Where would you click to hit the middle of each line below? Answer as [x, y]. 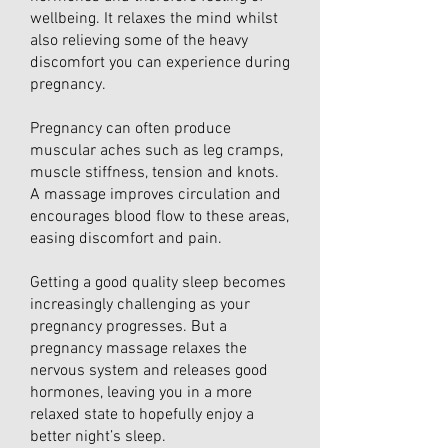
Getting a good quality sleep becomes [158, 283]
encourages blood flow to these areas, [159, 217]
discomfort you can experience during [160, 63]
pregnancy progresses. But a [128, 327]
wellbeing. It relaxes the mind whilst [154, 19]
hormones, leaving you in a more [141, 393]
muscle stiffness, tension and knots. [154, 173]
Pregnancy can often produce [130, 129]
